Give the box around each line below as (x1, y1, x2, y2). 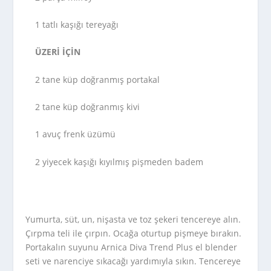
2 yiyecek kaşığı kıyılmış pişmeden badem (35, 155, 204, 168)
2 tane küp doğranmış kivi (35, 101, 140, 113)
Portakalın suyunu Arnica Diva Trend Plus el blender (25, 241, 238, 253)
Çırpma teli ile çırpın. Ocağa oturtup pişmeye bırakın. (25, 227, 242, 240)
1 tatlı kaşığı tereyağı (35, 18, 119, 30)
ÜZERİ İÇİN (35, 46, 81, 58)
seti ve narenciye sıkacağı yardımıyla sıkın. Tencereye (25, 255, 241, 267)
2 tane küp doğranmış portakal (35, 73, 160, 85)
